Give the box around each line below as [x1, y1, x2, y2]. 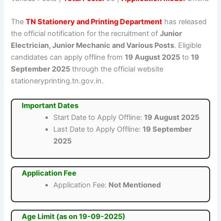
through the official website [70, 65, 164, 74]
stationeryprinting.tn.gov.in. [11, 76, 104, 86]
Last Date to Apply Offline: [53, 124, 143, 134]
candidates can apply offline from [11, 53, 125, 62]
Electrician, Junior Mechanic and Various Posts [11, 41, 175, 50]
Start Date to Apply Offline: [53, 112, 145, 122]
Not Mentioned [109, 180, 161, 189]
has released [162, 17, 207, 27]
